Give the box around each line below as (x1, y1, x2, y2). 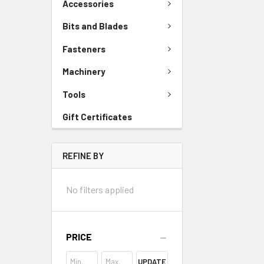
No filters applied (66, 184, 134, 195)
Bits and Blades (62, 21, 128, 32)
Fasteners (62, 43, 105, 54)
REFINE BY (62, 150, 104, 161)
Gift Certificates (62, 111, 132, 122)
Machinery (62, 66, 105, 77)
